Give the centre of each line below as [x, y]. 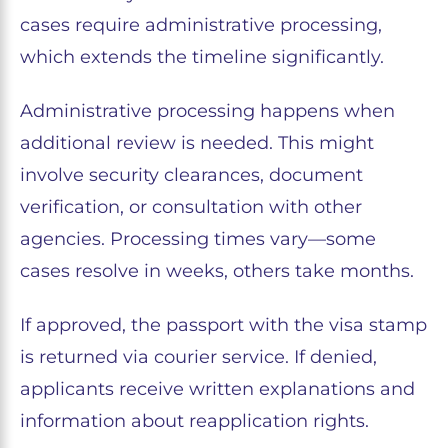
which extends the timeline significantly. [202, 57]
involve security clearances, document [191, 175]
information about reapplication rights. [194, 421]
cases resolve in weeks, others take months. [217, 271]
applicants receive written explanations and [217, 389]
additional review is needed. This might [197, 143]
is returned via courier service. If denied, [198, 357]
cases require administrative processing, [201, 25]
